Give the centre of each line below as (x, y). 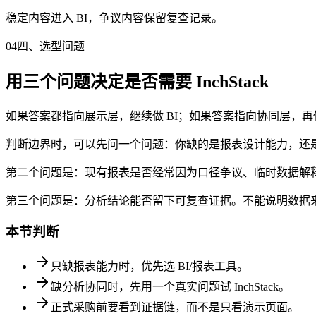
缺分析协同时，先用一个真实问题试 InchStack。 (170, 287)
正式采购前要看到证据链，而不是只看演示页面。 (175, 307)
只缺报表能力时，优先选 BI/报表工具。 (150, 266)
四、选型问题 (51, 46)
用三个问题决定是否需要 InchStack (137, 81)
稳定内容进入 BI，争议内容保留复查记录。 (114, 18)
